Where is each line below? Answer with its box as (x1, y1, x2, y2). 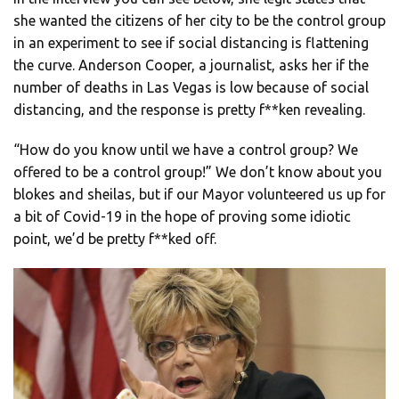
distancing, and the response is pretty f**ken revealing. (13, 101, 365, 118)
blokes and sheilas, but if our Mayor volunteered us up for (13, 185, 386, 202)
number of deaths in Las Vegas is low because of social (13, 78, 369, 95)
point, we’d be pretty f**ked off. (13, 230, 216, 247)
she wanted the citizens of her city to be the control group (13, 12, 386, 28)
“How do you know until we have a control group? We (13, 141, 358, 158)
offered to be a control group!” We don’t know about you (13, 163, 382, 180)
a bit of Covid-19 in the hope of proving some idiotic (13, 208, 351, 224)
